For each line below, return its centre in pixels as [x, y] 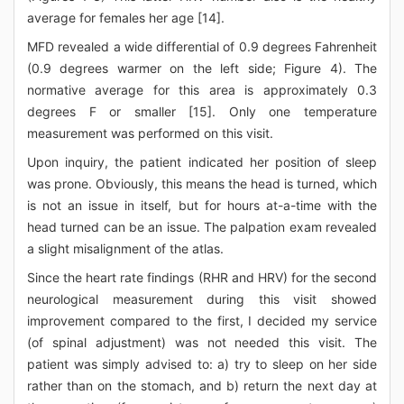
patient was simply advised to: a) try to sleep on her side [202, 364]
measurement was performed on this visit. [150, 133]
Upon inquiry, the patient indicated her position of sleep [202, 162]
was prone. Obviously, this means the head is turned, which [202, 184]
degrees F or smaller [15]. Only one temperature [202, 111]
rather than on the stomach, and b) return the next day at [202, 386]
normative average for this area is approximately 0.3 [202, 90]
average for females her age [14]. [126, 18]
